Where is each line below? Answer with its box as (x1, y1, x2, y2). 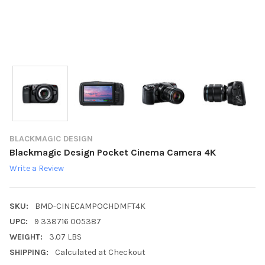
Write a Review (9, 163, 64, 174)
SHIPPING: (9, 247, 49, 258)
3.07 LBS (49, 232, 82, 243)
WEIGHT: (9, 232, 43, 243)
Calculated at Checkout (54, 247, 146, 258)
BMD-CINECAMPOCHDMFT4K (34, 201, 146, 212)
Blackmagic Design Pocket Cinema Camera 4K (9, 146, 216, 158)
